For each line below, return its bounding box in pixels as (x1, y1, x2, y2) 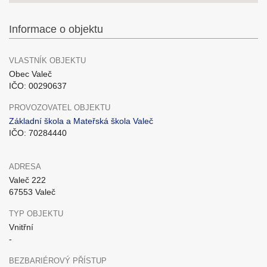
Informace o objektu (9, 23, 103, 35)
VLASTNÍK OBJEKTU (9, 56, 86, 65)
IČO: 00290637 (9, 81, 67, 91)
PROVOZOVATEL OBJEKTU (9, 103, 110, 112)
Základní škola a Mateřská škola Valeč (9, 116, 153, 126)
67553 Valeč (9, 187, 55, 197)
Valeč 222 (9, 175, 46, 185)
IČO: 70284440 (9, 128, 67, 138)
